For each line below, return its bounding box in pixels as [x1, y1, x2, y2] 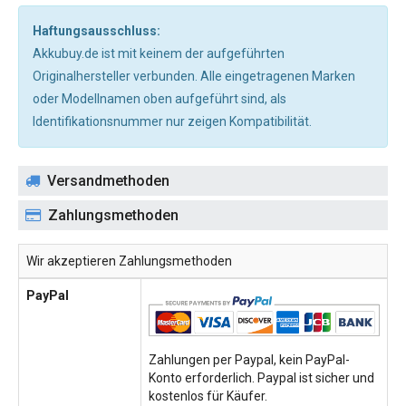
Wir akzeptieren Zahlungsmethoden [26, 254, 232, 268]
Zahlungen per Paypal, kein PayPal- [149, 353, 350, 367]
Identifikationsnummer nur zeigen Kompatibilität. [33, 114, 312, 129]
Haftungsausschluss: [33, 24, 160, 38]
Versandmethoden [47, 172, 169, 189]
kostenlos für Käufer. [149, 389, 267, 403]
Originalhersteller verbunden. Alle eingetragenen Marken [33, 69, 355, 83]
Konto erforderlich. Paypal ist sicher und [149, 371, 374, 385]
